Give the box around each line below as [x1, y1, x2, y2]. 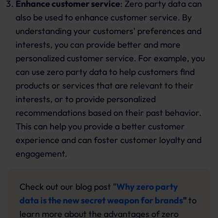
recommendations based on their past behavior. [16, 107, 201, 118]
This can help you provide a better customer [16, 121, 185, 132]
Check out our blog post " [19, 181, 116, 192]
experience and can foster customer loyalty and [16, 134, 201, 145]
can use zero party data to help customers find [16, 66, 195, 77]
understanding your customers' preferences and [16, 25, 201, 36]
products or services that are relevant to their [16, 80, 194, 91]
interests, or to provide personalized [16, 93, 156, 105]
